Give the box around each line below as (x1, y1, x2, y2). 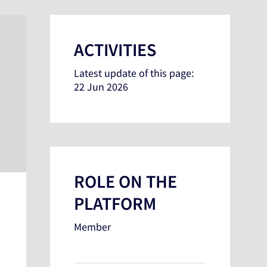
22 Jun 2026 (74, 80, 129, 94)
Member (74, 220, 111, 234)
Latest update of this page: (74, 66, 194, 80)
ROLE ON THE (74, 170, 178, 193)
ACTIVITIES (74, 38, 157, 61)
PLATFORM (74, 192, 157, 215)
